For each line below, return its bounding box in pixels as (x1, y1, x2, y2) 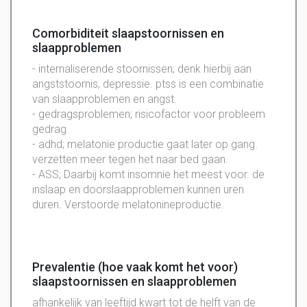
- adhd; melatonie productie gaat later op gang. (32, 138, 258, 151)
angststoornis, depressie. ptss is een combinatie (32, 77, 264, 91)
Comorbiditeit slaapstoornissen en (32, 26, 224, 41)
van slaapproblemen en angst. (32, 93, 177, 106)
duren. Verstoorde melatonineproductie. (32, 198, 224, 212)
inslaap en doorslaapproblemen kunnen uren (32, 183, 244, 197)
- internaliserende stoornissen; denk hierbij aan (32, 62, 251, 76)
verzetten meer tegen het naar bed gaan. (32, 153, 228, 167)
